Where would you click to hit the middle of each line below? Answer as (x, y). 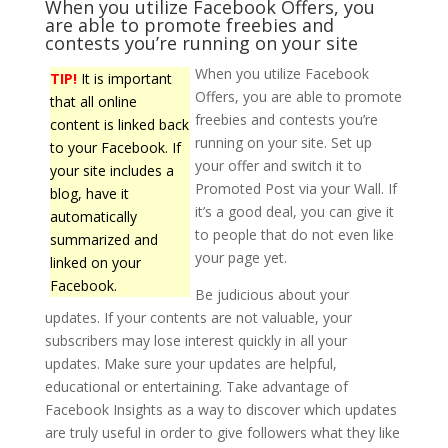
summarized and (103, 239)
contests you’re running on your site (201, 43)
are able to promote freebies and (189, 25)
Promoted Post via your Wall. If (295, 188)
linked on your (95, 262)
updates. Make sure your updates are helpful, (190, 363)
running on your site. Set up (283, 142)
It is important (124, 78)
